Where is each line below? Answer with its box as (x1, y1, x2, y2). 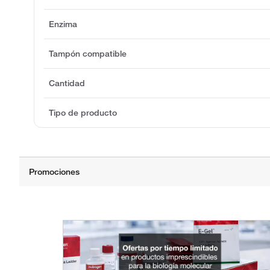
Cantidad (49, 78, 85, 89)
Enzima (49, 19, 77, 30)
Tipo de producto (49, 107, 117, 119)
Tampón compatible (49, 48, 127, 60)
